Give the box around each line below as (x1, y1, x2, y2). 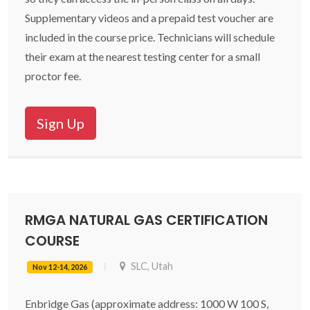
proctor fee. (25, 69, 81, 82)
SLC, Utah (129, 260, 173, 272)
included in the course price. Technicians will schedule (25, 30, 275, 44)
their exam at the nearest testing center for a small (25, 50, 260, 63)
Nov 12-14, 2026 (33, 262, 87, 271)
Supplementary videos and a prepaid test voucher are (25, 11, 273, 24)
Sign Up (37, 115, 84, 131)
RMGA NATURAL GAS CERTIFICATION (25, 210, 268, 230)
